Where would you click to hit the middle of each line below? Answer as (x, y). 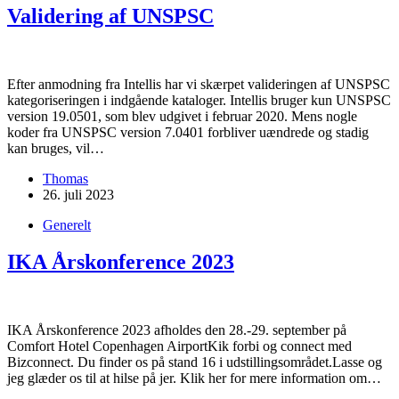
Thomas (65, 178)
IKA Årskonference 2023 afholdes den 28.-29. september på (177, 330)
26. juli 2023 (78, 194)
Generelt (67, 224)
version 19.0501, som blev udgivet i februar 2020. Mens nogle (182, 116)
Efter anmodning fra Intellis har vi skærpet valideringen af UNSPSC (199, 84)
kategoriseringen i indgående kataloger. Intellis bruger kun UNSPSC (199, 100)
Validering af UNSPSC (110, 16)
